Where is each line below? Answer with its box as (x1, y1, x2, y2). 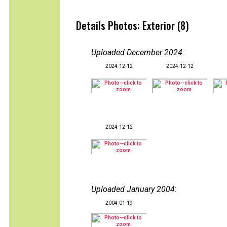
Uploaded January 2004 (91, 184, 175, 194)
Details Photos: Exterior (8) (76, 18, 189, 33)
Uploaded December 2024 (91, 48, 182, 57)
